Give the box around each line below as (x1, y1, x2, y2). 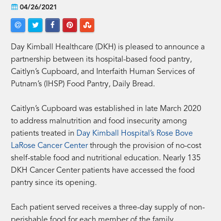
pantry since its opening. (11, 179, 97, 187)
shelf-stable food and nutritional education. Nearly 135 (11, 154, 201, 162)
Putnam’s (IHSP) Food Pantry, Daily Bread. (11, 80, 155, 88)
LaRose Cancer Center (11, 142, 88, 150)
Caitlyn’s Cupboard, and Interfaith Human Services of (11, 68, 195, 76)
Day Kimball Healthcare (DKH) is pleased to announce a (11, 43, 205, 51)
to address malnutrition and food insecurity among (11, 117, 187, 125)
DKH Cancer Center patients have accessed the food (11, 166, 195, 175)
